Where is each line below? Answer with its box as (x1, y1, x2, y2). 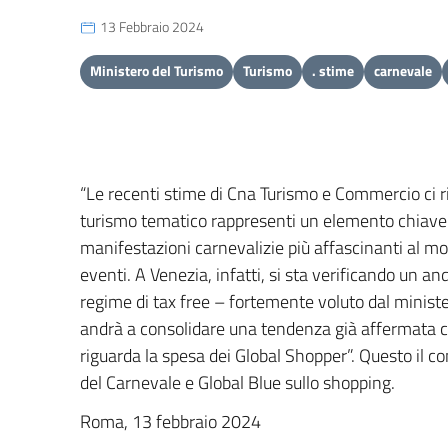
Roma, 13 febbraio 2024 (80, 408, 261, 435)
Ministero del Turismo (90, 60, 223, 81)
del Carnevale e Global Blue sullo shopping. (80, 369, 395, 396)
